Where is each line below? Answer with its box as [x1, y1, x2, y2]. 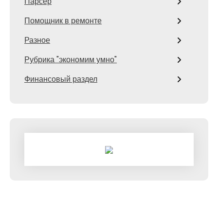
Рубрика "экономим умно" [24, 54, 117, 65]
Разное [24, 35, 50, 46]
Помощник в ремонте [24, 15, 102, 26]
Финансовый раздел [24, 73, 97, 85]
